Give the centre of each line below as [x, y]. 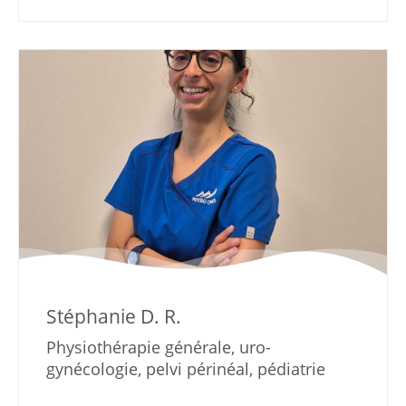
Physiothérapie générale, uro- [158, 348]
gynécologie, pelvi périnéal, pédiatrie [185, 369]
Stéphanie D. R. [113, 317]
